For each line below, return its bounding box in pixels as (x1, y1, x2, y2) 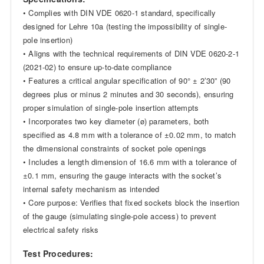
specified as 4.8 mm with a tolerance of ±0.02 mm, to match (22, 128, 236, 140)
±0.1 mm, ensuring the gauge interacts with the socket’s (22, 169, 222, 181)
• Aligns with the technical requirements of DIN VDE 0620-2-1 (22, 47, 239, 59)
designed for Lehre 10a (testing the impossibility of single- (22, 20, 227, 32)
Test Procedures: (22, 247, 94, 259)
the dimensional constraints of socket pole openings (22, 142, 207, 154)
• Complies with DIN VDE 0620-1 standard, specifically (22, 6, 216, 18)
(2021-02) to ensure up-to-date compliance (22, 61, 172, 72)
